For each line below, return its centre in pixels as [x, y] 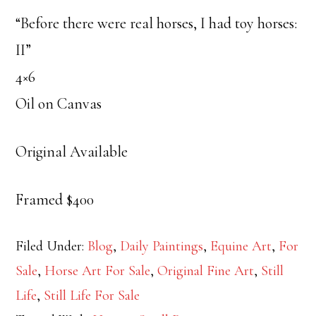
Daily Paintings [162, 247]
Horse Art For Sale [98, 271]
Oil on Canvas [59, 104]
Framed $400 [55, 200]
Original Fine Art [206, 271]
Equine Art [241, 247]
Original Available [72, 152]
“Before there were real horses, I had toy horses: [157, 24]
